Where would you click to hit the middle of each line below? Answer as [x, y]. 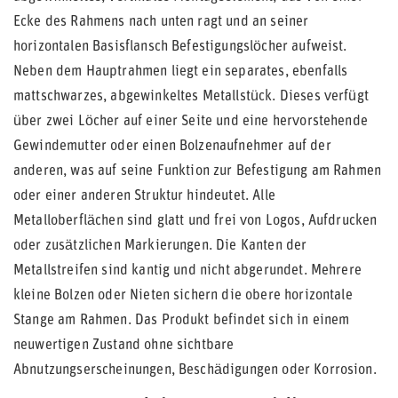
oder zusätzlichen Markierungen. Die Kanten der [160, 246]
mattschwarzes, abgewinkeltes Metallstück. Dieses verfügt [191, 97]
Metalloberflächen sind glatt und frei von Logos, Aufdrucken [195, 221]
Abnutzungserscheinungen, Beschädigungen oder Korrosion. [195, 370]
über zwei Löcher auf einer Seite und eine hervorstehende [191, 122]
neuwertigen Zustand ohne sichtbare [124, 346]
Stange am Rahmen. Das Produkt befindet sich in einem [182, 321]
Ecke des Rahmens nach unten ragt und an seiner [161, 22]
